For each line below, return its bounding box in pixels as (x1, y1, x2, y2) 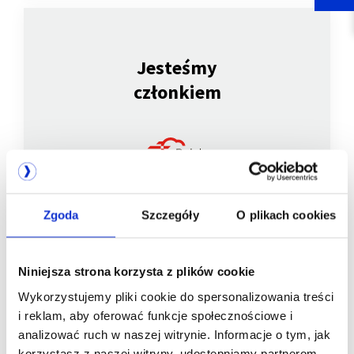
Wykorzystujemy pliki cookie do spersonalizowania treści (18, 289, 334, 303)
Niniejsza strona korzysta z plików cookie (18, 264, 255, 278)
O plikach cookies (236, 208, 337, 222)
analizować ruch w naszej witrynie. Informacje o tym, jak (18, 327, 330, 341)
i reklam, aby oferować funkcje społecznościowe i (18, 308, 292, 322)
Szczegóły (141, 208, 199, 222)
